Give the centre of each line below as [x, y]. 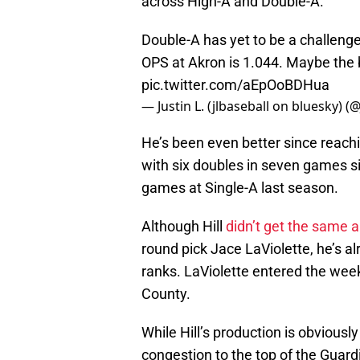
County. [168, 294]
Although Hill [184, 227]
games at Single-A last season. [241, 188]
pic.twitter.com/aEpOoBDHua [235, 85]
